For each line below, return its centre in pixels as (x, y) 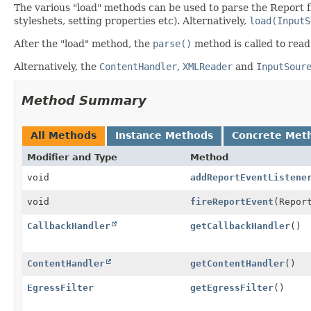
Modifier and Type (72, 157)
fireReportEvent (232, 201)
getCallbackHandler (240, 226)
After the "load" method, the (83, 43)
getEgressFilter (232, 287)
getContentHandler (237, 263)
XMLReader (208, 66)
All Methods (64, 135)
